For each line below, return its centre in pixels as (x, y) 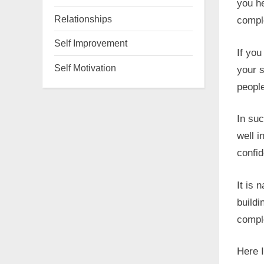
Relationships (83, 19)
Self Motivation (85, 68)
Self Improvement (91, 43)
